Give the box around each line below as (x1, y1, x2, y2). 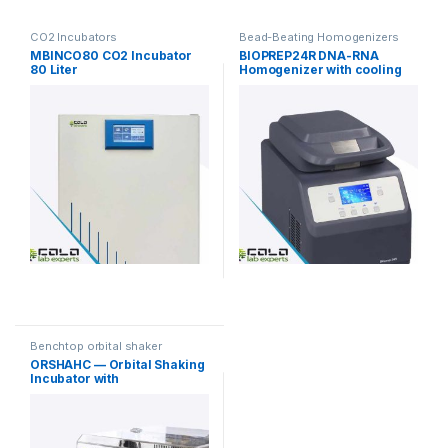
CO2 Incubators (29, 30, 118, 45)
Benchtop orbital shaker (29, 338, 162, 353)
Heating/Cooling (29, 384, 131, 400)
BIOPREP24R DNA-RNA (238, 47, 379, 63)
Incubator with (29, 370, 120, 386)
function (238, 75, 291, 91)
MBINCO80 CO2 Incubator (29, 47, 192, 63)
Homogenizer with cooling (238, 61, 402, 77)
